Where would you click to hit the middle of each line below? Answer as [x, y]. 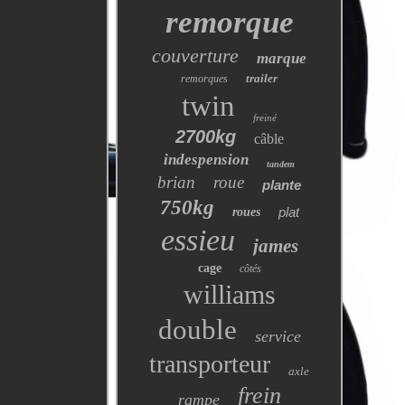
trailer [262, 78]
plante [282, 185]
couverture [196, 56]
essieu [198, 240]
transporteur [210, 364]
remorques [205, 79]
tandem [281, 164]
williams [229, 294]
